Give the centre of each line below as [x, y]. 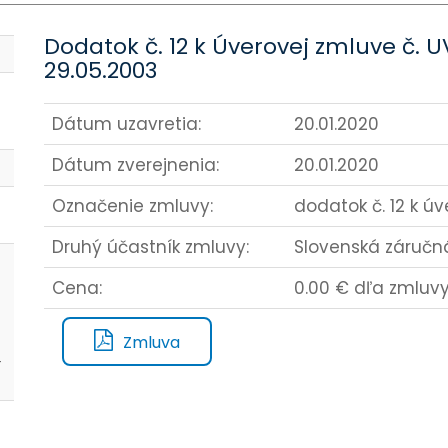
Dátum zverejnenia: [135, 165]
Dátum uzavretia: [126, 124]
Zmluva [151, 342]
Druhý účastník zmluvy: [150, 247]
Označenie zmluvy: [132, 206]
